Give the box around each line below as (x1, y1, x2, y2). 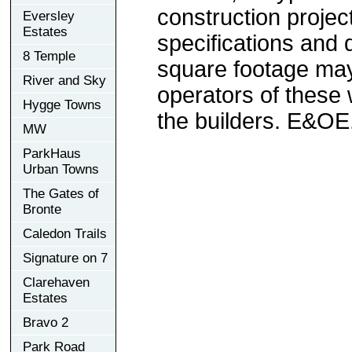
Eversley (23, 8, 75, 24)
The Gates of (23, 185, 99, 201)
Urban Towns (23, 161, 99, 177)
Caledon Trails (23, 225, 107, 241)
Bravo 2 (23, 314, 68, 330)
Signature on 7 (23, 250, 108, 266)
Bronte (23, 201, 61, 217)
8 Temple (23, 48, 75, 64)
